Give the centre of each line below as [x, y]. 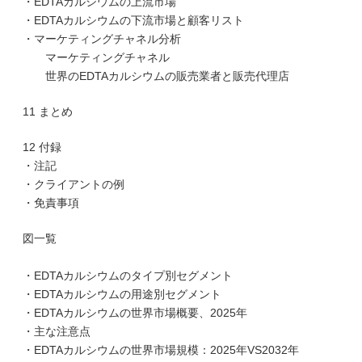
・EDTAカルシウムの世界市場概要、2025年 [135, 313]
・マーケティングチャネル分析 [102, 39]
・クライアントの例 [74, 184]
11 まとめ [48, 112]
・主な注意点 [57, 331]
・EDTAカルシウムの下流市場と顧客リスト [133, 20]
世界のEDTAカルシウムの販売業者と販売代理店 [156, 76]
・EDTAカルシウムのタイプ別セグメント [128, 276]
